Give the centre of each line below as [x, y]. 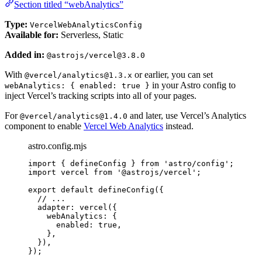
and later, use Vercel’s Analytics [187, 116]
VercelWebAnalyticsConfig [86, 25]
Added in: [25, 55]
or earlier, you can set [173, 75]
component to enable [44, 126]
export [42, 190]
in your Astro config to [193, 85]
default [77, 190]
